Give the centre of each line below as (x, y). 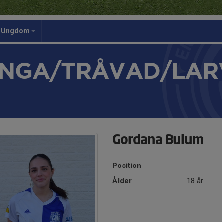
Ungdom (16, 31)
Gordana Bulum (158, 140)
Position (127, 166)
